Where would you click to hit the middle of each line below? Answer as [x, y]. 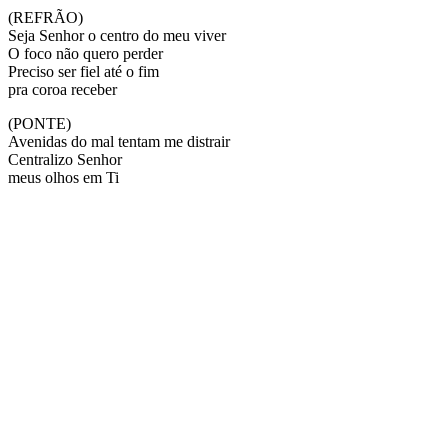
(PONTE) [39, 123]
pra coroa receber [62, 89]
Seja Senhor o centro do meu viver [117, 35]
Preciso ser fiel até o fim [83, 71]
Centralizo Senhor [65, 159]
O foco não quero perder [85, 53]
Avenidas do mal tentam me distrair [119, 141]
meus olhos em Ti [63, 177]
